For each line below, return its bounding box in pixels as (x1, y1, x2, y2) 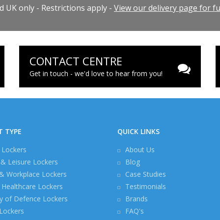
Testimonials (125, 182, 166, 191)
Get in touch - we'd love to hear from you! (29, 69, 163, 78)
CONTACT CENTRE (29, 54, 122, 68)
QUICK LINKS (117, 127, 160, 136)
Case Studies (125, 169, 166, 179)
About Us (125, 145, 155, 154)
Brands (125, 194, 148, 203)
